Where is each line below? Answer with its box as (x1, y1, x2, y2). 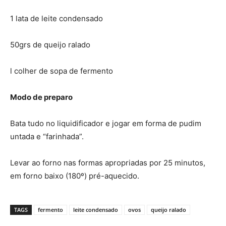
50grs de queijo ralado (10, 40, 90, 50)
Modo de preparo (10, 92, 73, 102)
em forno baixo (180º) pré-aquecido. (10, 171, 139, 181)
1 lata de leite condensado (10, 14, 103, 24)
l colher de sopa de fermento (10, 66, 113, 76)
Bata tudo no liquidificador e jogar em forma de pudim (10, 119, 201, 129)
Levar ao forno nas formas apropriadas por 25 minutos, (10, 158, 205, 168)
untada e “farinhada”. (10, 132, 84, 142)
